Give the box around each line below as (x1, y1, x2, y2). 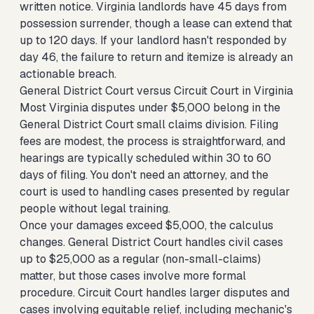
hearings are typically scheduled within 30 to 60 (20, 151, 271, 165)
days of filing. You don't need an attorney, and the (20, 168, 268, 182)
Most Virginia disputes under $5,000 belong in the (20, 100, 280, 115)
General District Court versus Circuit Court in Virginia (20, 83, 293, 98)
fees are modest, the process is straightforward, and (20, 134, 285, 149)
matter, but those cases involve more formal (20, 268, 246, 283)
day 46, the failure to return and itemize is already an (20, 50, 293, 64)
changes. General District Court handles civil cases (20, 235, 283, 250)
